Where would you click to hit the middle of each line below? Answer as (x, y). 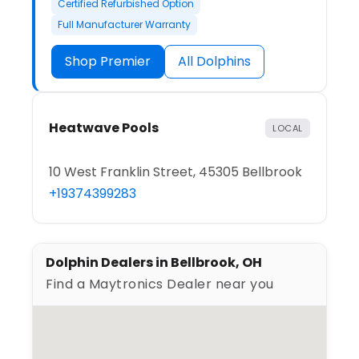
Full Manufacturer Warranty (124, 25)
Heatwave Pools (104, 128)
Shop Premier (108, 62)
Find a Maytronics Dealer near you (160, 284)
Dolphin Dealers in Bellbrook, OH (154, 263)
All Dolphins (214, 62)
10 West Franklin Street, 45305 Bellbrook (175, 172)
